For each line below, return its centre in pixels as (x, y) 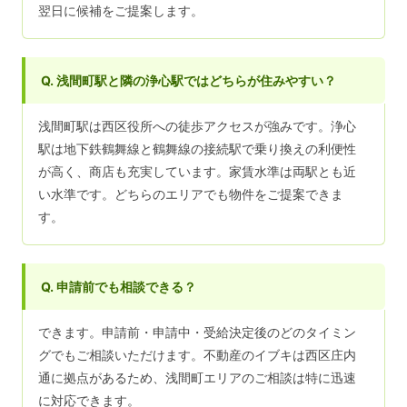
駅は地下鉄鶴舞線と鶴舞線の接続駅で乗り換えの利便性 (198, 149)
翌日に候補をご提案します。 (121, 10)
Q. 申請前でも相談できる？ (119, 286)
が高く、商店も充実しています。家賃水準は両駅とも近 (198, 171)
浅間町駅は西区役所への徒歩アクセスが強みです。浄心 (198, 126)
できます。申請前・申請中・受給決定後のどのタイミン (198, 332)
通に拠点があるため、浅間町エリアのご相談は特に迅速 (198, 377)
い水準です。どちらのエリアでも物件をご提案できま (191, 194)
